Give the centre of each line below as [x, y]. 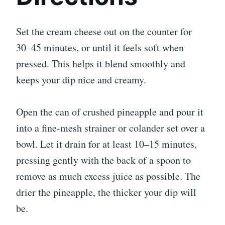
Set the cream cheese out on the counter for [104, 32]
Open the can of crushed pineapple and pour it [110, 112]
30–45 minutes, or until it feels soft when [100, 48]
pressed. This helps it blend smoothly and [101, 64]
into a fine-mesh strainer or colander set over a [110, 128]
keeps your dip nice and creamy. [81, 80]
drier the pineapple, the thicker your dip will [106, 192]
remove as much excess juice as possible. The [108, 176]
